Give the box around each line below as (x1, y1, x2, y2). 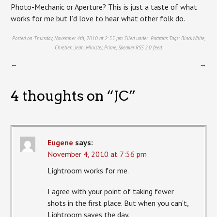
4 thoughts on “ (11, 87, 114, 104)
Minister (85, 44, 102, 51)
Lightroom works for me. (47, 165, 129, 175)
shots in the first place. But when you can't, (47, 198, 189, 208)
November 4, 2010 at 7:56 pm (47, 149, 147, 159)
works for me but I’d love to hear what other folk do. (11, 13, 186, 23)
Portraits (150, 35, 168, 42)
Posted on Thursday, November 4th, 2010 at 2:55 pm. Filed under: (12, 35, 151, 42)
